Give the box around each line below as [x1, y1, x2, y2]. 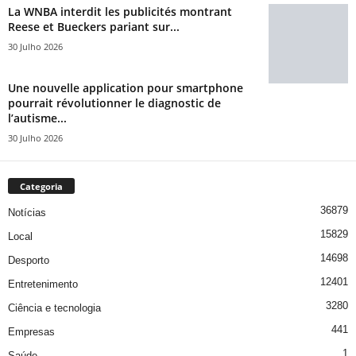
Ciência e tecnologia [8, 301, 101, 314]
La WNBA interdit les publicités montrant [8, 3, 232, 19]
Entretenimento [8, 277, 78, 290]
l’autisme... [8, 110, 67, 126]
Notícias [8, 206, 46, 219]
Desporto [8, 253, 49, 266]
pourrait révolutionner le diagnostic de [8, 95, 221, 110]
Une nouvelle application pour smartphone [8, 79, 243, 95]
